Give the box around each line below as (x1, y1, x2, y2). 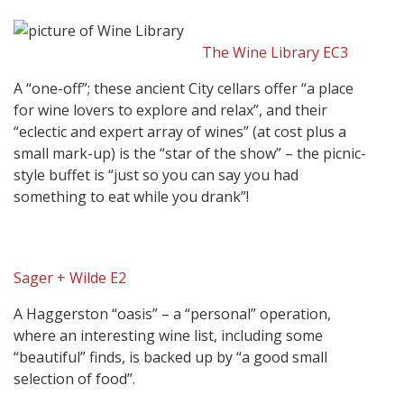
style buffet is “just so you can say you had (14, 165, 298, 186)
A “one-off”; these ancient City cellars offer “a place (14, 78, 353, 99)
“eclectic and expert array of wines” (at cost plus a (14, 122, 346, 142)
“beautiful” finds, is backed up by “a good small (14, 347, 327, 368)
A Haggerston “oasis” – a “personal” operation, (14, 304, 331, 325)
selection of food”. (14, 369, 135, 390)
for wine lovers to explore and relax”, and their (14, 100, 327, 121)
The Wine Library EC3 (202, 42, 348, 63)
